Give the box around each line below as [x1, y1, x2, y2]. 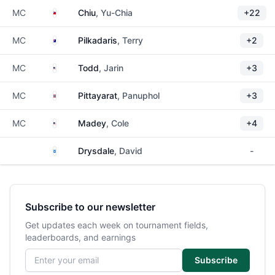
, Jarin [99, 63, 123, 73]
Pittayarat [78, 90, 117, 101]
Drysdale [78, 145, 114, 156]
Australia [55, 34, 90, 45]
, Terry [117, 35, 143, 45]
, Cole [106, 118, 129, 128]
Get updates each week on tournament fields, [25, 220, 208, 230]
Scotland [55, 145, 91, 155]
